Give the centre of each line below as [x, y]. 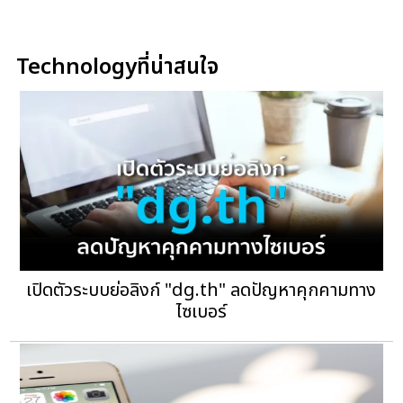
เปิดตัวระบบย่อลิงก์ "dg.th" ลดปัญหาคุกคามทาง [201, 290]
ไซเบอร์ [201, 312]
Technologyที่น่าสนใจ [118, 67]
